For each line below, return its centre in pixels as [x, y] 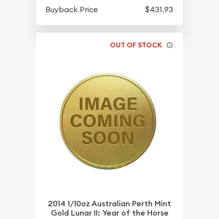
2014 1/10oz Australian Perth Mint [109, 203]
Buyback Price [72, 9]
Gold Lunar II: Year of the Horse [109, 213]
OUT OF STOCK [136, 45]
